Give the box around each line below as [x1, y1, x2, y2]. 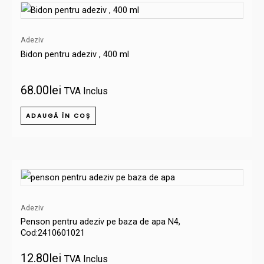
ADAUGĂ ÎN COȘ [26, 111, 91, 121]
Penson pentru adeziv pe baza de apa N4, [21, 216, 180, 227]
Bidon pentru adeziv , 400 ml [21, 48, 129, 60]
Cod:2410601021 [21, 227, 85, 239]
